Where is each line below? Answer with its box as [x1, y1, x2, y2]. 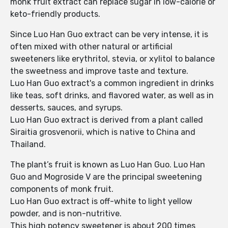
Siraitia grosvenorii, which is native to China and [10, 127, 195, 137]
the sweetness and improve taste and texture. [10, 66, 188, 76]
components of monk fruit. [10, 184, 116, 194]
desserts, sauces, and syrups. [10, 103, 123, 113]
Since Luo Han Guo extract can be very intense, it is [10, 30, 208, 40]
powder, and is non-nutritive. [10, 209, 122, 219]
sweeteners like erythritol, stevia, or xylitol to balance [10, 54, 215, 64]
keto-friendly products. [10, 9, 100, 19]
